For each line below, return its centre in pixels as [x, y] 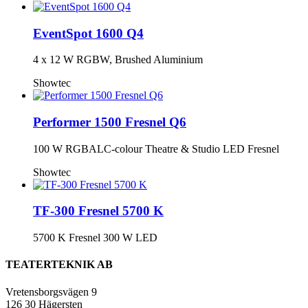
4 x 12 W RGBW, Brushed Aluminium [118, 60]
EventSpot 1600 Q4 [88, 33]
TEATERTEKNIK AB [59, 265]
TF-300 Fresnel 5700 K [98, 211]
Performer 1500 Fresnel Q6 [110, 122]
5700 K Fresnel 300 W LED [95, 238]
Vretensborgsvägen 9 [51, 291]
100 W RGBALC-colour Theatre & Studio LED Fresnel [156, 148]
